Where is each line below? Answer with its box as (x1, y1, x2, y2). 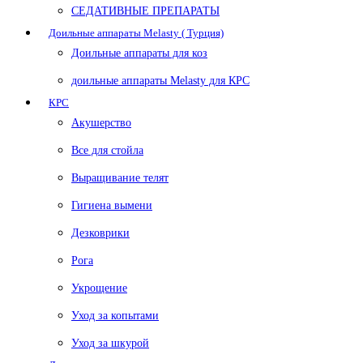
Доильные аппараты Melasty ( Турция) (49, 27, 224, 39)
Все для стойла (71, 144, 143, 156)
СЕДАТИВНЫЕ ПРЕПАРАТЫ (71, 5, 220, 17)
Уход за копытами (71, 310, 159, 322)
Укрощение (71, 282, 127, 294)
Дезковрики (71, 227, 130, 239)
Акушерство (71, 117, 131, 129)
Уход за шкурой (71, 337, 149, 349)
